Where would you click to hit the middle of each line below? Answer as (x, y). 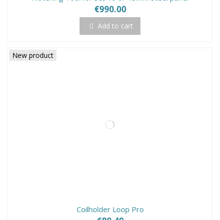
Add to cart (115, 26)
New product (33, 55)
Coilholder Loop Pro (110, 209)
